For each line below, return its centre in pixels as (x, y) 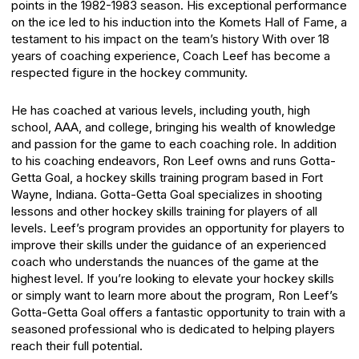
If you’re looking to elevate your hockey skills (210, 279)
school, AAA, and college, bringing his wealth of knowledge (173, 127)
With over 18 (296, 38)
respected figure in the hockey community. (131, 72)
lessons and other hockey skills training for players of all (164, 212)
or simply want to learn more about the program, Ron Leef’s (175, 296)
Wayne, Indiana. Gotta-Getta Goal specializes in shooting (167, 195)
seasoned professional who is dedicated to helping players (173, 329)
